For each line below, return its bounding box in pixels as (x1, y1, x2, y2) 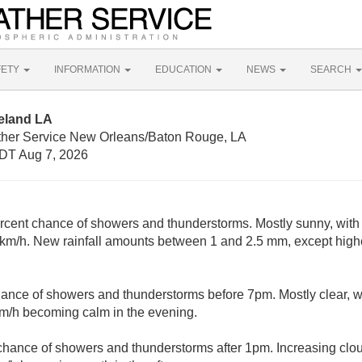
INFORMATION (54, 64, 123, 75)
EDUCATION (155, 64, 214, 75)
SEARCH (310, 64, 354, 75)
